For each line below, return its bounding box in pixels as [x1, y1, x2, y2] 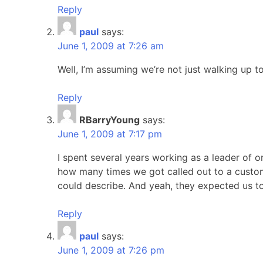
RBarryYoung [79, 113, 140, 126]
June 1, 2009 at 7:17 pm [58, 127, 162, 140]
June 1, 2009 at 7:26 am [58, 39, 164, 52]
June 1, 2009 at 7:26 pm [58, 244, 164, 256]
